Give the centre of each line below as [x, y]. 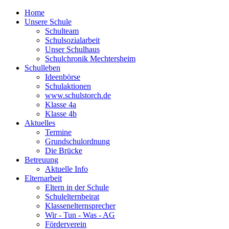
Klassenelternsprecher [80, 206]
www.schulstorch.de [78, 95]
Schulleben [42, 68]
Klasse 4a [61, 105]
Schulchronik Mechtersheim [90, 59]
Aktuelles [40, 123]
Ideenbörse [63, 77]
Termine [58, 132]
